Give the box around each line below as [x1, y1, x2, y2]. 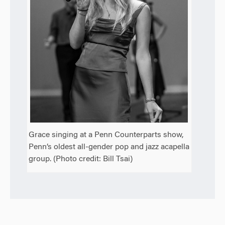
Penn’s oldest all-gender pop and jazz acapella [29, 143, 190, 151]
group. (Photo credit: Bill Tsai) [29, 155, 133, 163]
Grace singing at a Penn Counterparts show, [29, 131, 184, 139]
